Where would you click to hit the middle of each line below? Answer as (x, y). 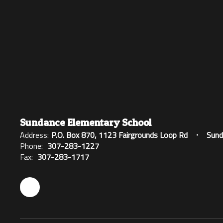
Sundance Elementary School (86, 122)
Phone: (31, 146)
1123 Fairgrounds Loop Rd (143, 135)
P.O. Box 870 (73, 135)
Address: (34, 135)
